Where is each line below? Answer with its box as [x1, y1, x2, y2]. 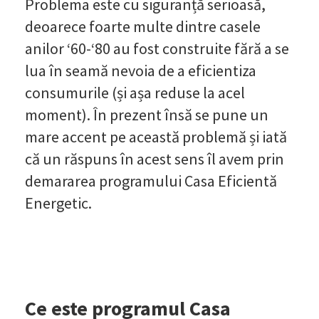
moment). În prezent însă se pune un [25, 104, 268, 125]
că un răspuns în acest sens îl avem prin [25, 148, 284, 169]
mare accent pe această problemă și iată [25, 126, 287, 147]
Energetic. [25, 192, 92, 213]
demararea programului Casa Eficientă [25, 170, 277, 191]
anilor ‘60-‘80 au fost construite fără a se [25, 38, 289, 58]
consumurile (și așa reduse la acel [25, 82, 245, 103]
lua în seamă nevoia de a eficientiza [25, 60, 256, 80]
